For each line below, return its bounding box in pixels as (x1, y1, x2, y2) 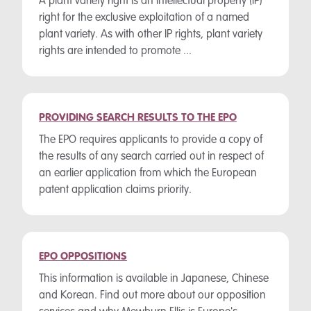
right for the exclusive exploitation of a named (39, 12, 249, 24)
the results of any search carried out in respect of (39, 151, 264, 162)
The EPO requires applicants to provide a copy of (39, 135, 262, 146)
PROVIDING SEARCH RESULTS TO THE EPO (39, 112, 237, 124)
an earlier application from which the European (39, 168, 257, 179)
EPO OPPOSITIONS (39, 251, 127, 262)
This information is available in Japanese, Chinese (39, 274, 269, 285)
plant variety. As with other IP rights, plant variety (39, 29, 262, 40)
